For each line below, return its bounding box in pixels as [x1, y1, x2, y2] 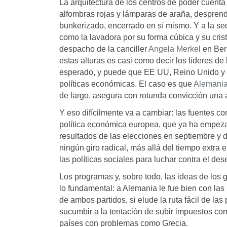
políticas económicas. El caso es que [59, 80, 194, 89]
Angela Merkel [148, 45, 201, 54]
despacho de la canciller [59, 45, 148, 54]
